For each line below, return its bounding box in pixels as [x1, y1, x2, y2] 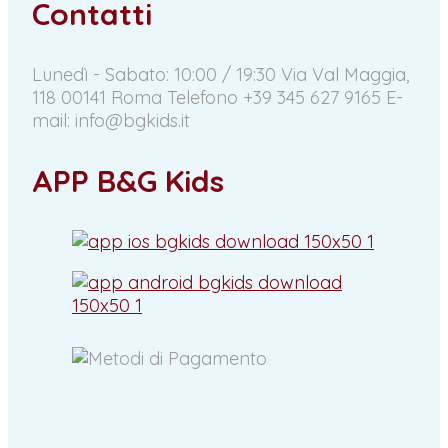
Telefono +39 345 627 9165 [166, 86, 381, 110]
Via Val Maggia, [280, 63, 409, 87]
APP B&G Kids [31, 162, 224, 201]
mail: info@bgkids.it [31, 109, 190, 133]
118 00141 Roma [31, 86, 162, 110]
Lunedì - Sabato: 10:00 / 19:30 [31, 63, 276, 87]
